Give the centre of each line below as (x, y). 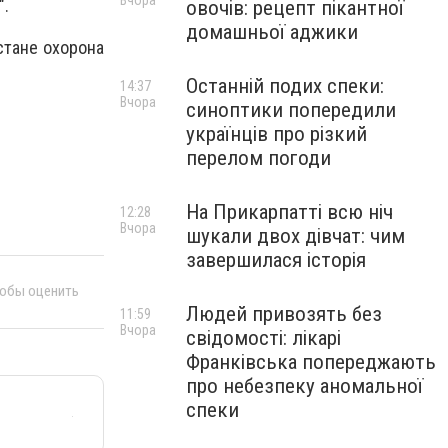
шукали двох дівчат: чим (295, 236)
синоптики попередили (291, 110)
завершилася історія (276, 260)
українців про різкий (276, 134)
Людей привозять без (284, 314)
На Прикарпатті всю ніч (289, 212)
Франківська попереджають (311, 362)
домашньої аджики (272, 32)
